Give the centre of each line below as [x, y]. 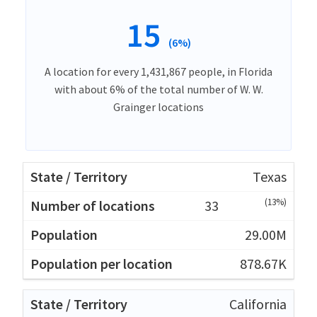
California [258, 304]
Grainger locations [158, 106]
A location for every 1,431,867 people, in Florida [158, 71]
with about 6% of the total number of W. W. [158, 89]
